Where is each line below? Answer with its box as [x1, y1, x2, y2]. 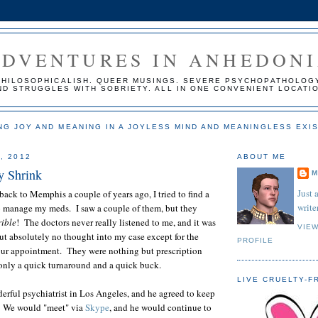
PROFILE [237, 236, 274, 244]
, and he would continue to [109, 301, 212, 314]
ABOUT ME [237, 152, 287, 160]
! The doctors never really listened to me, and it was [16, 216, 216, 229]
